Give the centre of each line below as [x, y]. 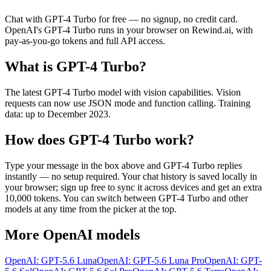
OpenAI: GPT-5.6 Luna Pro [151, 260]
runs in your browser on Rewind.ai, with [174, 30]
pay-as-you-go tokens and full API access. [85, 41]
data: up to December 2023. [58, 114]
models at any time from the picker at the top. [91, 209]
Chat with [25, 19]
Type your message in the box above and [84, 166]
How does [37, 140]
